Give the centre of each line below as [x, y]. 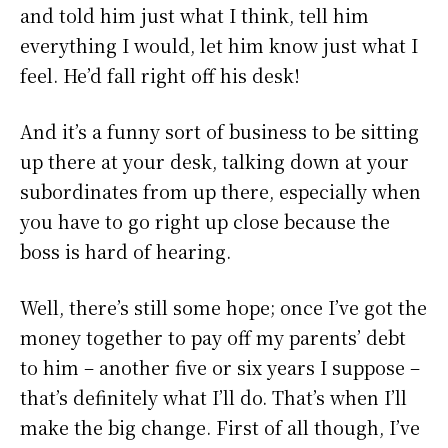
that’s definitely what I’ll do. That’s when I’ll [213, 396]
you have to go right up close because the [205, 220]
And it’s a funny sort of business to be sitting [219, 130]
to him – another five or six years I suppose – [220, 366]
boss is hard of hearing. [125, 250]
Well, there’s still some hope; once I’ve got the [223, 306]
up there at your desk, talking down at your [214, 160]
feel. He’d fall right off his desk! [160, 74]
